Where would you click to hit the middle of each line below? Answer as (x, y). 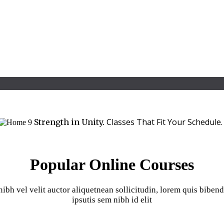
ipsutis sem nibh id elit (112, 199)
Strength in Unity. (70, 122)
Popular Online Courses (112, 165)
